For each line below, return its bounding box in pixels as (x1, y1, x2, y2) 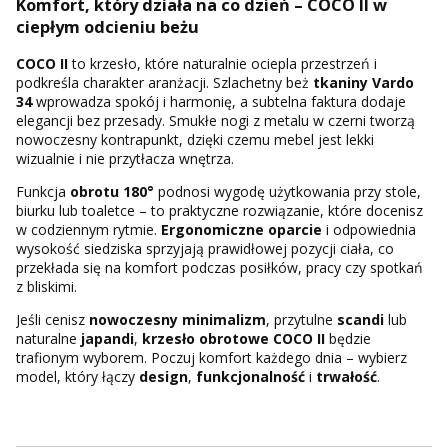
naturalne (16, 329, 81, 349)
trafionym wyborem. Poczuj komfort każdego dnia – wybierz (16, 348, 407, 368)
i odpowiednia (322, 220, 416, 240)
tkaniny (313, 73, 368, 93)
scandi (337, 310, 384, 330)
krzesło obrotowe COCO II (142, 329, 325, 349)
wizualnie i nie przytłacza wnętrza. (16, 149, 234, 169)
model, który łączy (16, 367, 139, 387)
